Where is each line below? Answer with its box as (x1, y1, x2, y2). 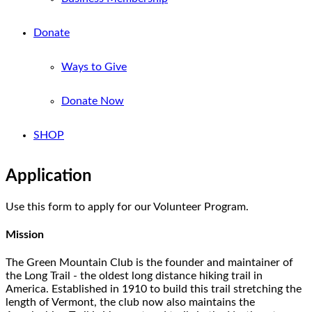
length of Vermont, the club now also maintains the (6, 297, 255, 309)
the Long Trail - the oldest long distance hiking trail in (6, 270, 263, 282)
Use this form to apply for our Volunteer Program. (6, 201, 249, 212)
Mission (6, 229, 44, 241)
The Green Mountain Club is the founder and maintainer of (6, 257, 293, 269)
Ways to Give (61, 61, 127, 72)
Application (6, 167, 92, 185)
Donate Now (61, 95, 124, 107)
